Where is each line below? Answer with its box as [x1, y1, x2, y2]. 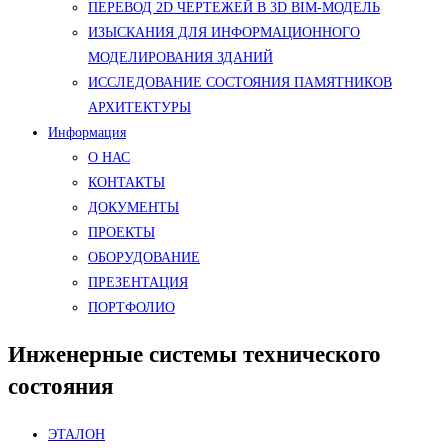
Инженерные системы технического [8, 342, 381, 368]
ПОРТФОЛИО [88, 300, 175, 315]
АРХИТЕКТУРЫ [88, 100, 191, 115]
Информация [48, 125, 126, 140]
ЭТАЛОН [48, 427, 105, 443]
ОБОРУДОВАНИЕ [88, 250, 200, 265]
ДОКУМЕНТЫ [88, 200, 179, 215]
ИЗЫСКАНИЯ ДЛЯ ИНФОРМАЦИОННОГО [88, 25, 360, 40]
